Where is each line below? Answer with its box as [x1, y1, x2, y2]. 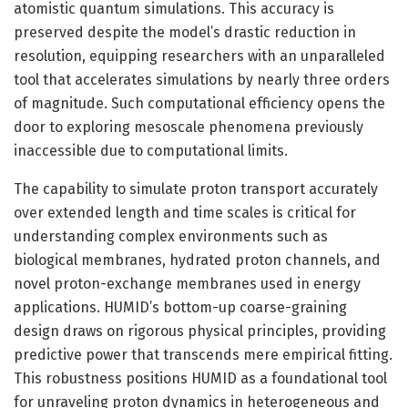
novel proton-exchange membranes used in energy [14, 274, 361, 292]
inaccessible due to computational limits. [14, 141, 288, 159]
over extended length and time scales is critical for [14, 203, 356, 221]
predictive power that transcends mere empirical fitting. [14, 345, 393, 363]
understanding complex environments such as [14, 227, 328, 245]
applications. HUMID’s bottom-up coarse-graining [14, 298, 347, 316]
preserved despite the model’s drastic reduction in [14, 23, 356, 41]
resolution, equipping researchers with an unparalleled [14, 46, 385, 65]
